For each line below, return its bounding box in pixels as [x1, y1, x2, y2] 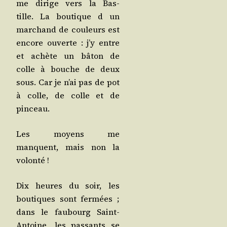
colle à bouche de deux [16, 63, 120, 75]
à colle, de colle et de [16, 90, 120, 101]
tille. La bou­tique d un [16, 11, 120, 22]
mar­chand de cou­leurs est [16, 24, 120, 35]
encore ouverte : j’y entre [16, 37, 120, 49]
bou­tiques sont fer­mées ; [16, 193, 120, 205]
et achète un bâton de [16, 50, 120, 62]
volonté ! [16, 155, 49, 166]
